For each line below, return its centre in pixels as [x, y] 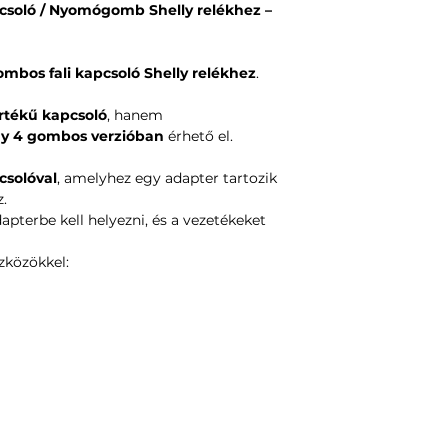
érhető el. [198, 135]
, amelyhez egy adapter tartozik [167, 177]
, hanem [135, 114]
